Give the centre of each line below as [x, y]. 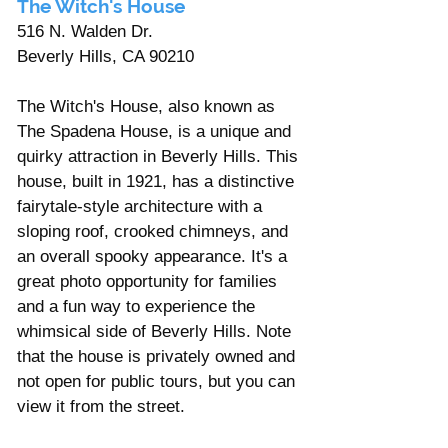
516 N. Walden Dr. [87, 31]
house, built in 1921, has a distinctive [158, 181]
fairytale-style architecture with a [142, 206]
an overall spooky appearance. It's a [154, 256]
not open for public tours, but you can [158, 381]
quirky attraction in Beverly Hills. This [160, 156]
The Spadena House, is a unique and [156, 131]
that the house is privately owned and [158, 356]
